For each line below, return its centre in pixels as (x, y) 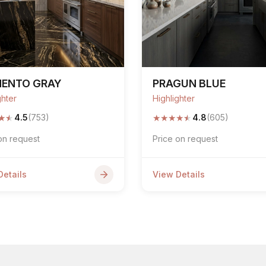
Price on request (185, 139)
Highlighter (174, 98)
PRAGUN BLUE (189, 83)
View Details (179, 174)
